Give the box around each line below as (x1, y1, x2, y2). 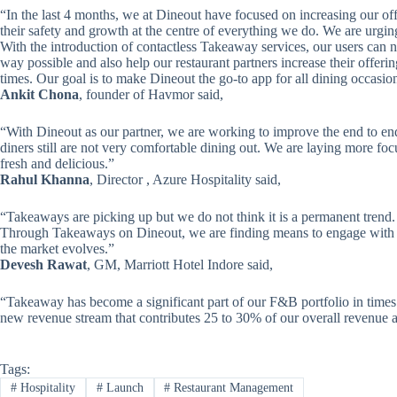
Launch (102, 381, 144, 395)
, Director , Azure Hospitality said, (90, 171, 281, 187)
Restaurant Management (170, 381, 294, 395)
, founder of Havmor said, (79, 86, 223, 102)
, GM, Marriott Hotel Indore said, (87, 256, 273, 272)
